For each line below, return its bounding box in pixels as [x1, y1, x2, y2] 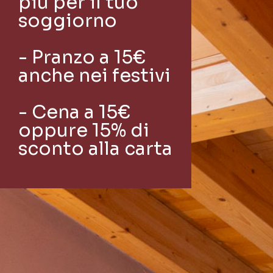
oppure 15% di [18, 119, 149, 143]
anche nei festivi [18, 64, 171, 88]
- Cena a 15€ [18, 101, 130, 124]
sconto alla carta [18, 137, 172, 161]
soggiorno [18, 9, 117, 33]
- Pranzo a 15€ [18, 46, 146, 69]
